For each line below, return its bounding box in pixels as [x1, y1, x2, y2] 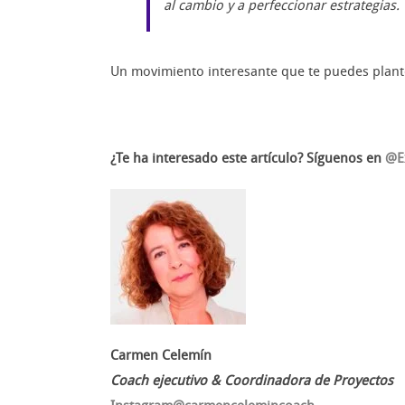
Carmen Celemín [110, 347, 212, 364]
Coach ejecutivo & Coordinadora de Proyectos [110, 372, 393, 390]
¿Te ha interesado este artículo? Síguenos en [110, 150, 385, 167]
